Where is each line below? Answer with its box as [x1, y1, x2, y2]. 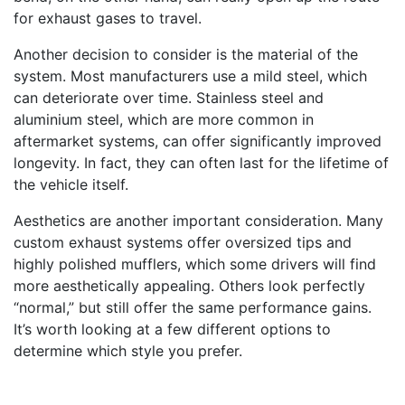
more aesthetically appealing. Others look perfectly [14, 277, 365, 295]
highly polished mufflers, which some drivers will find [14, 255, 376, 273]
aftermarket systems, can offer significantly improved [14, 132, 381, 150]
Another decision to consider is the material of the [14, 45, 358, 63]
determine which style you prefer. [14, 342, 242, 360]
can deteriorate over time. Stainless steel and [14, 89, 324, 107]
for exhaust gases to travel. [14, 9, 202, 27]
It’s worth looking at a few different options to [14, 320, 331, 338]
